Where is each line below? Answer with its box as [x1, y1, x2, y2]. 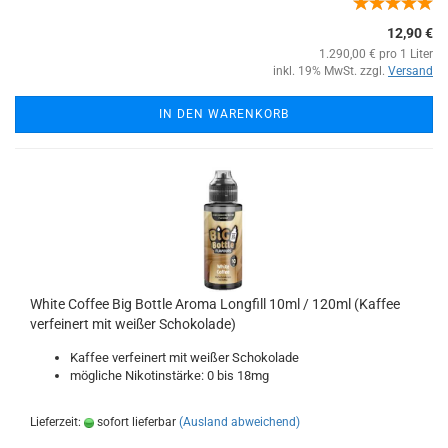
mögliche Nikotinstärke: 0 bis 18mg [70, 368, 269, 383]
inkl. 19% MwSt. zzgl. [273, 64, 388, 78]
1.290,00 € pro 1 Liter [319, 47, 433, 61]
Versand [388, 64, 433, 78]
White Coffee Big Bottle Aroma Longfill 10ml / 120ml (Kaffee [30, 296, 400, 312]
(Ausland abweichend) [179, 415, 300, 429]
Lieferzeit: [30, 415, 84, 429]
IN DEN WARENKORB [159, 107, 289, 121]
